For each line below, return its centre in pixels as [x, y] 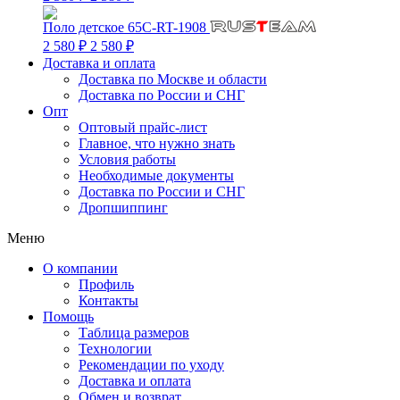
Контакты [108, 300]
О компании [80, 268]
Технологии [115, 349]
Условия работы [127, 159]
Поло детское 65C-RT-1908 [126, 27]
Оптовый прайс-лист [143, 127]
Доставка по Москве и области [173, 79]
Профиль [106, 284]
